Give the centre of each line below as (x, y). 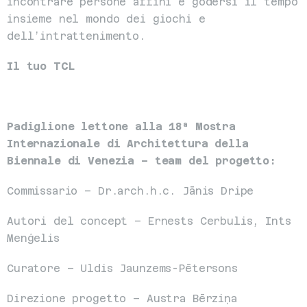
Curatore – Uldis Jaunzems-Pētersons (122, 268)
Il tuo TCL (41, 66)
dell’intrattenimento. (76, 36)
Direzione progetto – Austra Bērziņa (122, 298)
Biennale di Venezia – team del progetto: (142, 161)
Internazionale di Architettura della (128, 144)
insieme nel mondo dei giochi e (106, 19)
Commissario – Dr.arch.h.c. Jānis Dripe (131, 191)
